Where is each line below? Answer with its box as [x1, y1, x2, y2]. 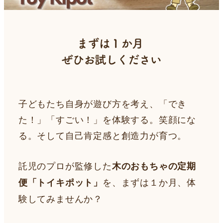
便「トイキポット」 [18, 175, 103, 189]
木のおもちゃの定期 [111, 159, 196, 172]
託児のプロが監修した [18, 158, 112, 172]
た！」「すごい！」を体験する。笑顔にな [18, 112, 196, 126]
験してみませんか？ [18, 191, 103, 205]
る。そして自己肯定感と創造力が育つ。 [18, 128, 187, 142]
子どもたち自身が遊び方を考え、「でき [18, 97, 187, 110]
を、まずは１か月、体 [103, 175, 196, 188]
